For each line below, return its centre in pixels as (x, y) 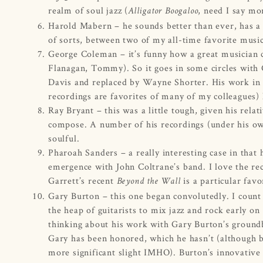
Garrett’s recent (82, 180)
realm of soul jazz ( (88, 10)
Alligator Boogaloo (163, 11)
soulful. (64, 138)
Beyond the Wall (150, 182)
